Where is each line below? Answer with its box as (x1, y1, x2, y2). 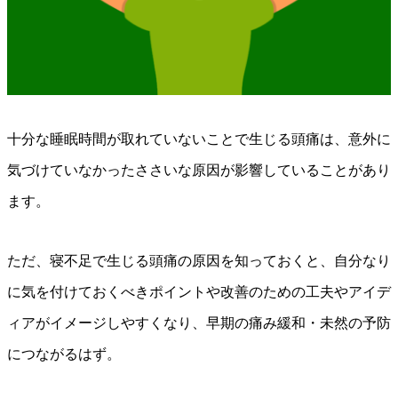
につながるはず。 (7, 346, 121, 362)
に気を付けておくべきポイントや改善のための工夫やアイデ (7, 284, 391, 300)
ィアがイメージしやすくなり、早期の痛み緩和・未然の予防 (7, 315, 391, 331)
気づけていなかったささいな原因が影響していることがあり (7, 163, 391, 179)
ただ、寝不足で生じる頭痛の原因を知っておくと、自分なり (7, 253, 391, 269)
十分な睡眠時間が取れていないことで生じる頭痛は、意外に (7, 131, 391, 147)
